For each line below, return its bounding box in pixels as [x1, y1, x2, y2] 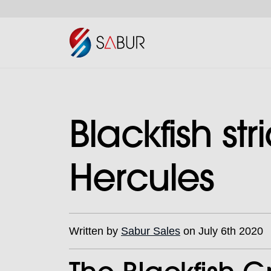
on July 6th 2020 [180, 225, 263, 237]
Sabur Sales [121, 225, 180, 237]
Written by [69, 225, 121, 237]
